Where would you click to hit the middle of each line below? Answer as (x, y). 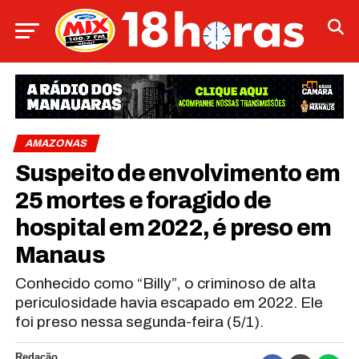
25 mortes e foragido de (143, 200)
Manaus (60, 255)
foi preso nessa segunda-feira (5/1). (139, 321)
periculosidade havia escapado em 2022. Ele (169, 302)
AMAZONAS (56, 143)
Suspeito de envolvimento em (177, 173)
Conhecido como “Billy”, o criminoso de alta (165, 283)
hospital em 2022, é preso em (173, 228)
